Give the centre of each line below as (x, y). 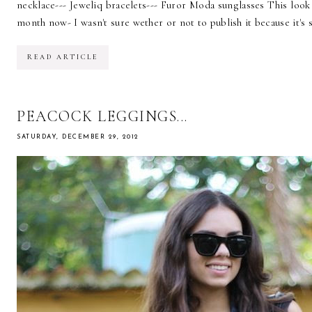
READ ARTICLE (63, 57)
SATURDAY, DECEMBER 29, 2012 (78, 137)
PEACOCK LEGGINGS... (102, 117)
